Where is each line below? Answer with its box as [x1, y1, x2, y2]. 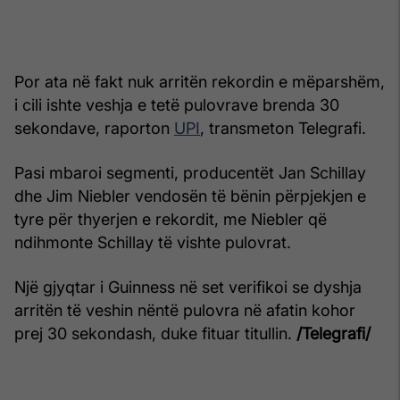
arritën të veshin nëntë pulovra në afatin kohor [14, 300, 355, 320]
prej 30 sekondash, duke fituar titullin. [14, 323, 296, 343]
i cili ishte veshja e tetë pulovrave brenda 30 [14, 95, 339, 114]
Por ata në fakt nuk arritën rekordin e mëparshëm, [14, 71, 385, 91]
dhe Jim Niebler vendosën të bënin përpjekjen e [14, 186, 366, 205]
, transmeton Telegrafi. [200, 118, 366, 137]
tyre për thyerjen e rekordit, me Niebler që [14, 209, 327, 229]
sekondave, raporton [14, 118, 174, 137]
